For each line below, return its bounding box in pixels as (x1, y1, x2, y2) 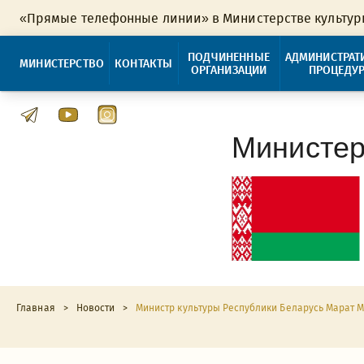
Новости (76, 302, 115, 314)
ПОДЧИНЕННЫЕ (188, 50, 270, 64)
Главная (16, 302, 55, 314)
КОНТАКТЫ (115, 56, 173, 71)
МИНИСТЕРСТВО (19, 56, 105, 71)
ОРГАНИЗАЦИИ (190, 63, 267, 77)
